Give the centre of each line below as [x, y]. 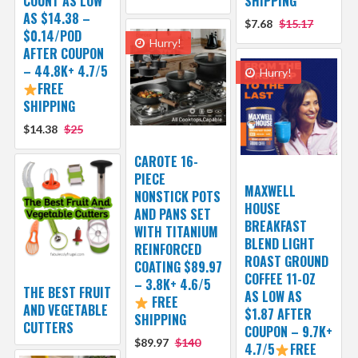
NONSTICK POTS [177, 196]
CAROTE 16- [166, 161]
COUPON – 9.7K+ [289, 331]
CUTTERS [48, 327]
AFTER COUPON [63, 53]
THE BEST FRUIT [67, 292]
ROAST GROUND [287, 261]
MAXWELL [270, 191]
